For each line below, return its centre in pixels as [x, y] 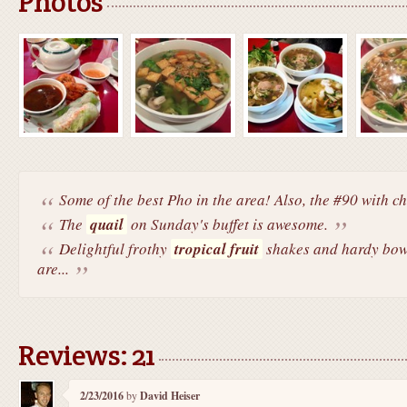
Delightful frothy [114, 248]
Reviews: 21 [86, 354]
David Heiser [169, 395]
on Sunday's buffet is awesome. [227, 223]
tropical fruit [216, 248]
